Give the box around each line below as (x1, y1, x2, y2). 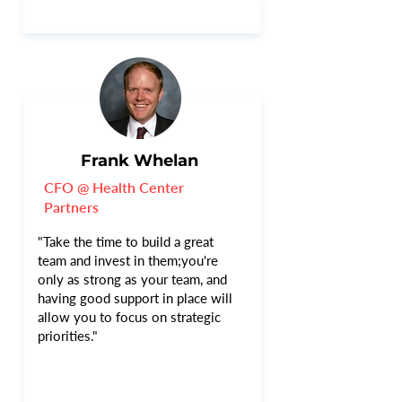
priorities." (38, 328, 98, 344)
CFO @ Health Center (44, 179, 184, 196)
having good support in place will (38, 290, 232, 306)
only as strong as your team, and (38, 271, 227, 287)
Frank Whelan (81, 151, 198, 170)
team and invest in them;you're (38, 252, 218, 268)
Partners (44, 198, 99, 215)
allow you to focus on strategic (38, 309, 221, 325)
